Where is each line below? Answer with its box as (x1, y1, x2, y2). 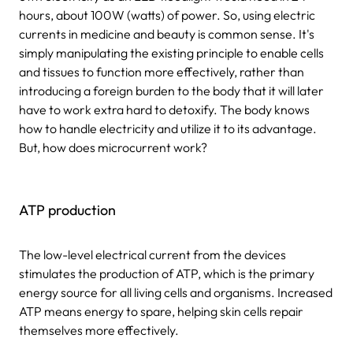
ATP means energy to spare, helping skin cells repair (19, 303, 303, 319)
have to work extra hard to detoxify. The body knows (19, 101, 310, 117)
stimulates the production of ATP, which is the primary (19, 265, 314, 281)
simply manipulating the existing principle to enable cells (19, 44, 324, 61)
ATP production (19, 200, 116, 219)
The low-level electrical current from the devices (19, 246, 286, 262)
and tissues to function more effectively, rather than (19, 63, 304, 80)
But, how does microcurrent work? (19, 139, 207, 155)
